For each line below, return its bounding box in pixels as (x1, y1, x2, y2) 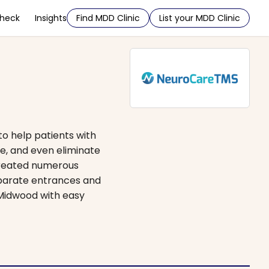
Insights (35, 12, 67, 24)
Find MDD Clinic (76, 12, 140, 24)
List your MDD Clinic (159, 12, 240, 24)
